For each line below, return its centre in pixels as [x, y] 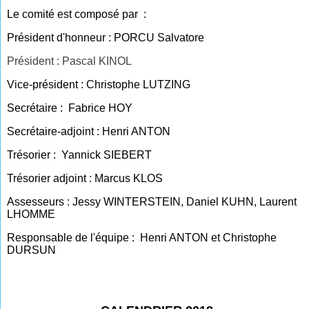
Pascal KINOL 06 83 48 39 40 [195, 273]
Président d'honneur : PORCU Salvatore [106, 38]
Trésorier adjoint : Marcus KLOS [85, 178]
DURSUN [32, 250]
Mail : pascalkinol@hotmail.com [86, 297]
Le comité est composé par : [77, 14]
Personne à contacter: [63, 273]
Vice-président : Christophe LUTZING [100, 84]
